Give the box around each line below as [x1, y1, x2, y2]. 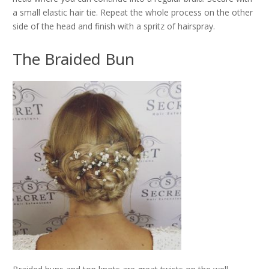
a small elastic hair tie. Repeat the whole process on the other [13, 7, 253, 18]
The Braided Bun [13, 48, 134, 70]
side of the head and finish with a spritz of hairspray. [13, 20, 215, 32]
